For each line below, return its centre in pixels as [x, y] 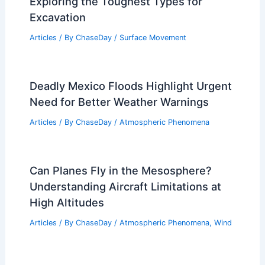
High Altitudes [67, 202]
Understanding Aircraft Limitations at [125, 186]
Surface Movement [153, 38]
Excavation [57, 17]
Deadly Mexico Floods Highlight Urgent [130, 85]
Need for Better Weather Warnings [119, 101]
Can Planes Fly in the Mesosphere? [120, 170]
